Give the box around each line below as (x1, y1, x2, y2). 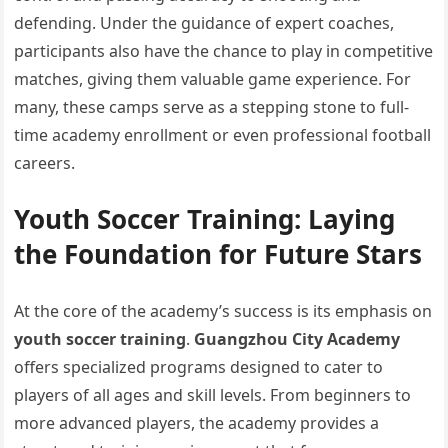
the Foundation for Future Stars (14, 236, 423, 272)
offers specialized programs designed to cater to (14, 356, 384, 378)
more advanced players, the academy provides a (14, 412, 380, 434)
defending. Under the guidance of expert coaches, (14, 12, 395, 34)
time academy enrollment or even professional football (14, 124, 432, 146)
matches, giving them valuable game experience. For (14, 68, 412, 90)
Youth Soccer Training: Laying (14, 201, 396, 237)
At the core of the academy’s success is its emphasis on (14, 300, 433, 322)
